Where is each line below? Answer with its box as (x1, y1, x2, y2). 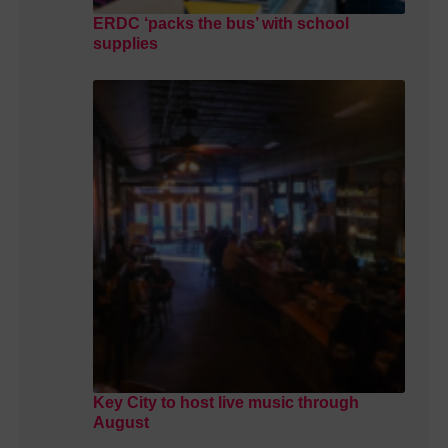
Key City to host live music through (92, 394, 359, 412)
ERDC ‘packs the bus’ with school (92, 15, 349, 33)
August (92, 414, 149, 432)
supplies (92, 35, 158, 53)
